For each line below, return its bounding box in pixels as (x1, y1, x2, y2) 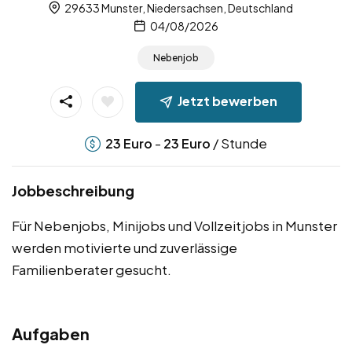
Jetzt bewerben (178, 93, 277, 110)
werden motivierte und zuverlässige (12, 239, 237, 257)
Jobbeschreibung (12, 181, 134, 200)
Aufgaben (12, 324, 90, 344)
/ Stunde (211, 134, 267, 152)
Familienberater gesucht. (12, 261, 171, 279)
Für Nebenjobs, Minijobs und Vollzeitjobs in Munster (12, 217, 337, 235)
